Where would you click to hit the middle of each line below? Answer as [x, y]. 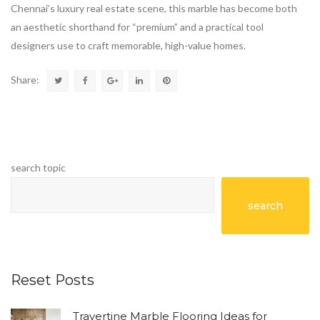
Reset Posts [52, 280]
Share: [25, 80]
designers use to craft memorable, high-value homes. [128, 46]
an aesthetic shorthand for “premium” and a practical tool [137, 27]
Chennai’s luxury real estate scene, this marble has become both [154, 9]
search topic [38, 168]
